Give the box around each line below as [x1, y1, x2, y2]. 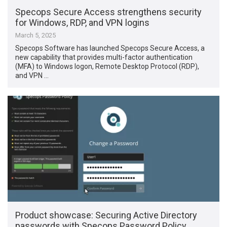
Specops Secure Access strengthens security [15, 7, 202, 18]
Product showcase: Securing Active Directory [15, 209, 198, 220]
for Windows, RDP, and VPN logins [15, 17, 150, 28]
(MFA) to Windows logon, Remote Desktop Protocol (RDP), [15, 62, 200, 71]
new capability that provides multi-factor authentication [15, 53, 193, 62]
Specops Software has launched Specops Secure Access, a [15, 44, 205, 53]
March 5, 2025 [15, 31, 56, 40]
